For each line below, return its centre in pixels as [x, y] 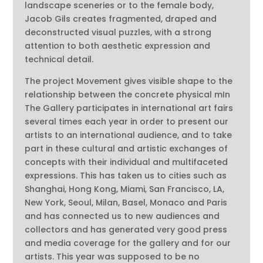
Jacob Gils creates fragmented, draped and [121, 19]
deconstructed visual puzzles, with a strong [118, 33]
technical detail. [59, 60]
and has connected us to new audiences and [122, 216]
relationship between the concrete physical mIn [128, 95]
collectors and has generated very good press [126, 230]
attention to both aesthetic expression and [118, 46]
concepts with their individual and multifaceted [127, 162]
